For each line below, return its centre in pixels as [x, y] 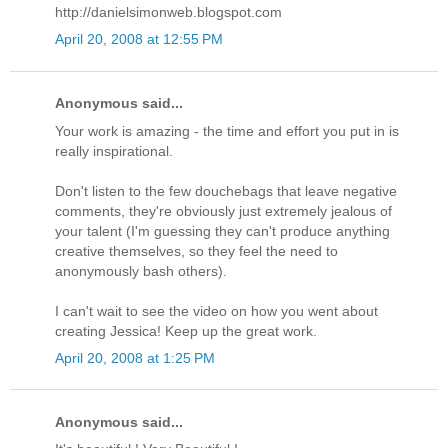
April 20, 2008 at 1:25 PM [135, 357]
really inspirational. [114, 150]
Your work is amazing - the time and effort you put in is [227, 130]
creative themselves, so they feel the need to [196, 250]
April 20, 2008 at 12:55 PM [139, 39]
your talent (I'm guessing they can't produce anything [222, 230]
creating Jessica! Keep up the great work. [186, 330]
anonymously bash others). [141, 270]
